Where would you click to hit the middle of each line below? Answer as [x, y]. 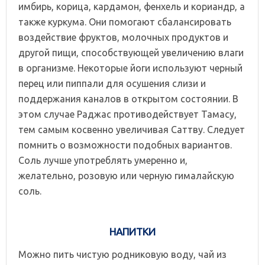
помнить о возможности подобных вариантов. [125, 145]
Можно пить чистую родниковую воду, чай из [122, 254]
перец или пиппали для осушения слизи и [112, 83]
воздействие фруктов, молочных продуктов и [123, 37]
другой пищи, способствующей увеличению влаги [131, 52]
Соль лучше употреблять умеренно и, [103, 160]
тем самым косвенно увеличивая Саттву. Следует [132, 129]
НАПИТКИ [132, 231]
